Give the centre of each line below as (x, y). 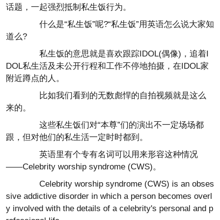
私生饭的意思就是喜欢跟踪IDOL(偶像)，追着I (116, 54)
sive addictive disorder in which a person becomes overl (109, 196)
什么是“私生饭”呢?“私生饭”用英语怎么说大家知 (118, 24)
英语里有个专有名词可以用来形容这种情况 (110, 154)
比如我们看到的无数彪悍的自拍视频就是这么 (114, 96)
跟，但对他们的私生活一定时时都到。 (77, 137)
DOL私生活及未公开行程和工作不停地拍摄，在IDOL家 (107, 66)
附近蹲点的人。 (35, 78)
